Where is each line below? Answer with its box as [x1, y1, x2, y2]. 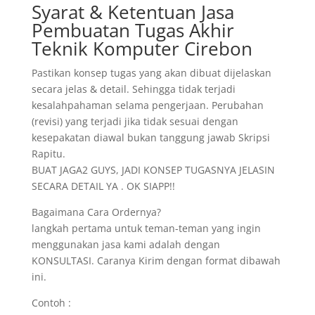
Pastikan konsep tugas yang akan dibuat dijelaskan [31, 66, 271, 79]
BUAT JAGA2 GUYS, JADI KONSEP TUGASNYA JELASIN [31, 163, 275, 176]
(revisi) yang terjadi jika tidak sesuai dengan [31, 115, 238, 128]
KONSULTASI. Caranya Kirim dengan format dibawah [31, 254, 281, 267]
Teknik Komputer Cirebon [31, 36, 252, 61]
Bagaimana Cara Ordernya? [31, 205, 161, 219]
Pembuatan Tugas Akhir [31, 18, 234, 43]
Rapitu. [31, 147, 65, 160]
